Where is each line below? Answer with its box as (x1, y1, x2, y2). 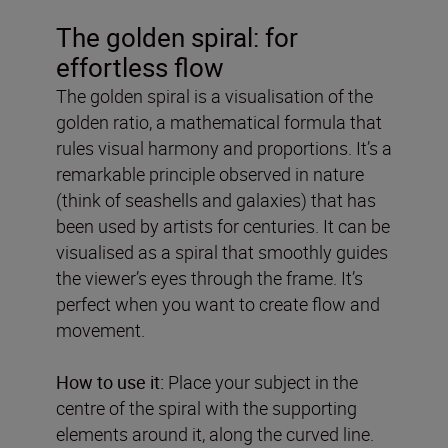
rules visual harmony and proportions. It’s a (56, 136, 392, 161)
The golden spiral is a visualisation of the (56, 84, 373, 109)
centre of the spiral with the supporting (56, 396, 357, 421)
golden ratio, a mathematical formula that (56, 110, 382, 135)
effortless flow (56, 50, 224, 86)
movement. (56, 318, 145, 343)
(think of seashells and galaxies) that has (56, 188, 376, 213)
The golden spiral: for (56, 20, 298, 56)
